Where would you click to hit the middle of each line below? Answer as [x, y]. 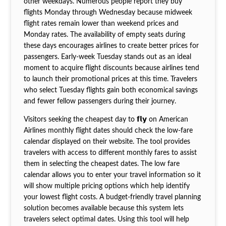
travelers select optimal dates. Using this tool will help [106, 220]
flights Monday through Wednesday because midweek [108, 13]
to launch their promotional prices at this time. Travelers [110, 79]
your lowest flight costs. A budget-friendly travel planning [112, 197]
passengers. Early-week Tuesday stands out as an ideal [107, 57]
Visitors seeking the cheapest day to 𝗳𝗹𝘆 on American [106, 120]
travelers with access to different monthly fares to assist [110, 153]
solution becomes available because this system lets [103, 209]
